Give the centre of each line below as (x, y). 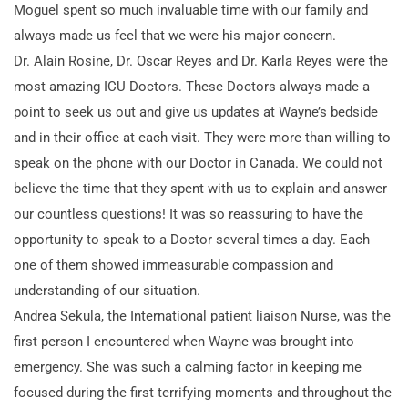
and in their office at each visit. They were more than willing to (202, 137)
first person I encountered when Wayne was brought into (184, 341)
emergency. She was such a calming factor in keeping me (188, 367)
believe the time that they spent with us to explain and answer (200, 188)
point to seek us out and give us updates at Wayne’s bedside (196, 112)
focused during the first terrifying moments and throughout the (203, 392)
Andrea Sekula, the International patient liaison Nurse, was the (202, 316)
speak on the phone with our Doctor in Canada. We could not (198, 163)
